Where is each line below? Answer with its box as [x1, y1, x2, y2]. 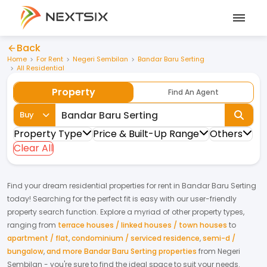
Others [210, 127, 243, 141]
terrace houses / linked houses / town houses [58, 220, 227, 230]
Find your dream [7, 181, 69, 191]
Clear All [14, 141, 53, 155]
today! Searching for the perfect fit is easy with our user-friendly [7, 194, 237, 204]
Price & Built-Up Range [93, 127, 199, 141]
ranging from [7, 220, 56, 230]
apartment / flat [7, 233, 69, 243]
